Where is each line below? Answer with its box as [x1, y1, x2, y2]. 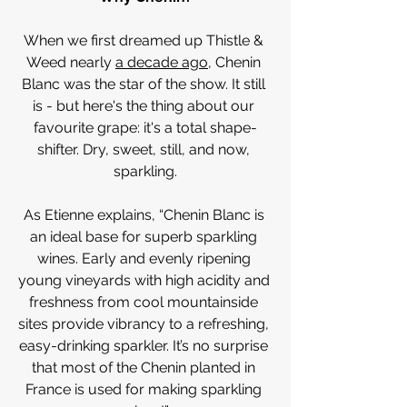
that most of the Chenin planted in [32, 359, 259, 376]
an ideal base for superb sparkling [30, 228, 261, 245]
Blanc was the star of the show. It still [22, 75, 269, 93]
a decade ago [115, 54, 208, 71]
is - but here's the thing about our [33, 97, 258, 114]
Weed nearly [26, 54, 115, 71]
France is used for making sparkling [25, 381, 265, 398]
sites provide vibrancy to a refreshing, [18, 315, 273, 333]
